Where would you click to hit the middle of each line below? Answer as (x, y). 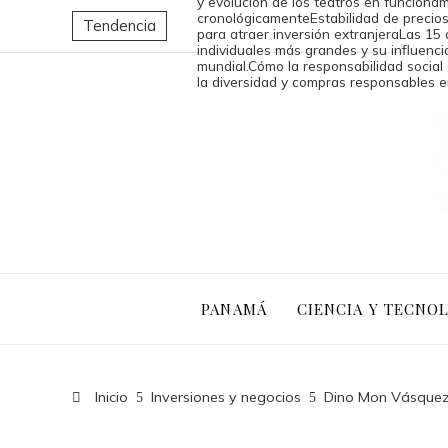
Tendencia (119, 25)
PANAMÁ (234, 308)
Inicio (109, 397)
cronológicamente (253, 17)
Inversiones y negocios (226, 397)
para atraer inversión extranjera (298, 33)
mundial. (222, 65)
